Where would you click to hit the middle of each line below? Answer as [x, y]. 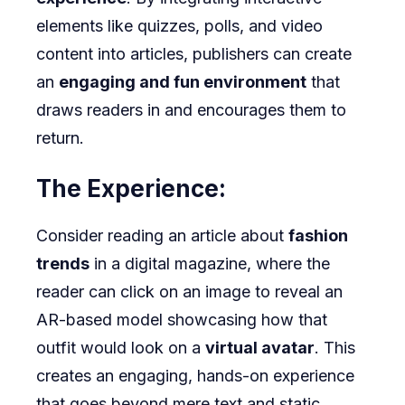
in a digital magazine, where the [210, 264]
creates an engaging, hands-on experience [195, 376]
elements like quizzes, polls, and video [179, 26]
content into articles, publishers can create [194, 54]
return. [60, 138]
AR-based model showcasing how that [182, 320]
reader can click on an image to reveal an [189, 292]
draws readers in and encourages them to [191, 110]
